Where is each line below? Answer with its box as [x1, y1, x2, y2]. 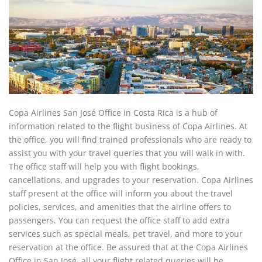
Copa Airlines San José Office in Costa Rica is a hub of [9, 107, 218, 118]
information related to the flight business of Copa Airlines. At [9, 120, 247, 132]
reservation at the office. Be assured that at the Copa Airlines [9, 242, 248, 253]
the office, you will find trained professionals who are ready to [9, 134, 251, 145]
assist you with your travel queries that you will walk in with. [9, 147, 245, 158]
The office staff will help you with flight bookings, [9, 161, 199, 172]
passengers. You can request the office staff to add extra [9, 215, 230, 226]
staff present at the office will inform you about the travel [9, 188, 233, 199]
